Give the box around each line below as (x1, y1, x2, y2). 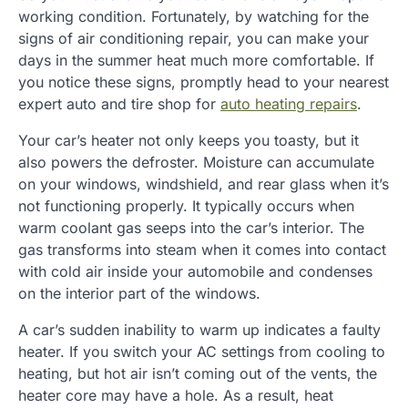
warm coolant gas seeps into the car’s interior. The (18, 219, 364, 238)
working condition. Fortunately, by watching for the (18, 7, 369, 26)
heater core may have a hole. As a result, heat (18, 386, 333, 405)
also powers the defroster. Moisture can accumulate (18, 153, 374, 172)
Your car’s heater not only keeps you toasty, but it (18, 131, 359, 150)
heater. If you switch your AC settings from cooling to (18, 342, 385, 362)
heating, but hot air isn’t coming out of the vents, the (18, 364, 377, 383)
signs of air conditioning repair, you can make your (18, 29, 369, 48)
